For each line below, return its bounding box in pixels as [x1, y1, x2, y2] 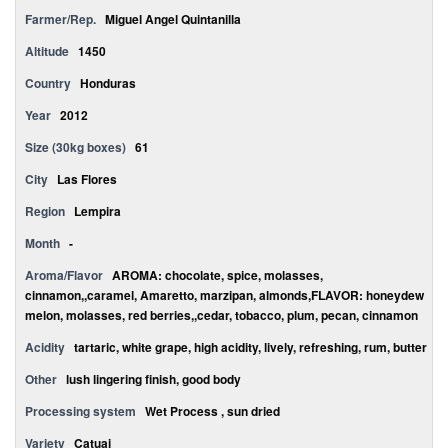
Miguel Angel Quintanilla [105, 10, 241, 28]
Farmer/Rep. [25, 10, 96, 28]
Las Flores [57, 170, 117, 188]
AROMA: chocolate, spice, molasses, [112, 266, 323, 284]
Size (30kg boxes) [25, 138, 126, 156]
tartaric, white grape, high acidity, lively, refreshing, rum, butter [74, 338, 427, 356]
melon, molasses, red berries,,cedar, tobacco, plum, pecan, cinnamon [25, 306, 418, 324]
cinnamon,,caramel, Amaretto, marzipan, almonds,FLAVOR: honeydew [25, 286, 424, 304]
